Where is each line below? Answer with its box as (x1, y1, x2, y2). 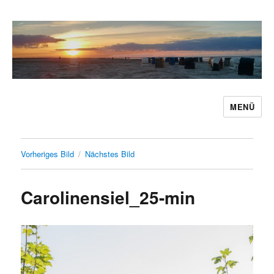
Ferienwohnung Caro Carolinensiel (12, 105, 245, 125)
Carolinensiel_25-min (21, 184, 196, 210)
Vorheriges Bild (21, 147, 75, 160)
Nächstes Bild (85, 147, 135, 160)
